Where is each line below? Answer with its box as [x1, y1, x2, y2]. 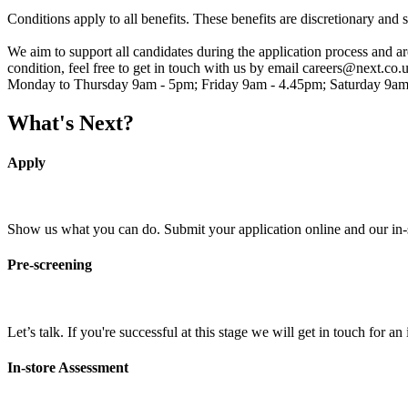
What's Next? [7, 110, 134, 135]
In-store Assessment [7, 359, 128, 375]
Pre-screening [7, 257, 92, 273]
